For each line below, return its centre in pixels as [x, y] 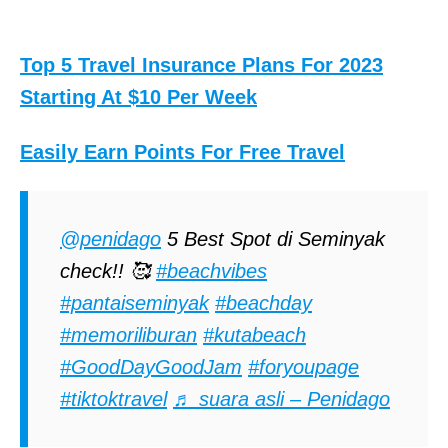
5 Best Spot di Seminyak [273, 238]
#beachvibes [211, 270]
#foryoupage [303, 366]
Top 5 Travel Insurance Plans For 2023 [201, 64]
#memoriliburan [128, 334]
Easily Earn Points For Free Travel [182, 151]
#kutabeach [254, 334]
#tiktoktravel [113, 398]
